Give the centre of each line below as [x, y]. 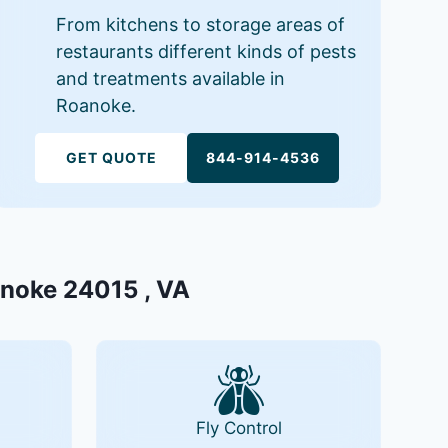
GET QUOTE [111, 157]
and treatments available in [170, 78]
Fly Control [238, 428]
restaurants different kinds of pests [205, 51]
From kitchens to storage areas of [200, 24]
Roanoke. [95, 105]
